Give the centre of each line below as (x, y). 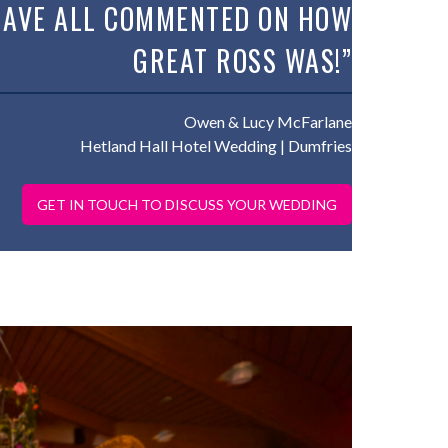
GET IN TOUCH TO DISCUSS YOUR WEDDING (187, 204)
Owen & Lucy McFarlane (268, 121)
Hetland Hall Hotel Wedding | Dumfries (216, 145)
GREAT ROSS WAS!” (242, 60)
